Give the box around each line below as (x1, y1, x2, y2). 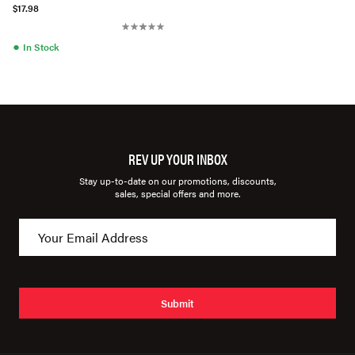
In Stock (23, 39, 59, 54)
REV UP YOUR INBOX (128, 149, 227, 169)
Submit (161, 295, 194, 311)
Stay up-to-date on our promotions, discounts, (78, 174, 277, 188)
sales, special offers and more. (115, 186, 240, 200)
